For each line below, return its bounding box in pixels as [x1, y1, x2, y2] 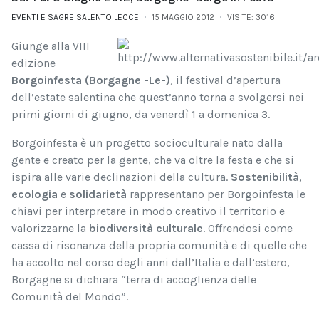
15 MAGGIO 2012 [152, 12, 214, 23]
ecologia [11, 187, 58, 202]
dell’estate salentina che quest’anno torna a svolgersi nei [11, 90, 304, 105]
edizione [11, 56, 56, 70]
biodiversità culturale [89, 221, 203, 236]
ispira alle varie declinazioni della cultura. [11, 170, 231, 184]
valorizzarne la [11, 221, 89, 236]
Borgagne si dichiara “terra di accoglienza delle [11, 273, 256, 287]
